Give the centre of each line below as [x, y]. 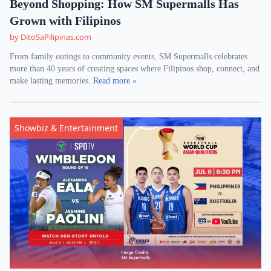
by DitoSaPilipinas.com [51, 37]
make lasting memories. [51, 81]
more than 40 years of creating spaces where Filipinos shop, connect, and [135, 69]
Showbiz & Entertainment [66, 128]
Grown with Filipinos [65, 21]
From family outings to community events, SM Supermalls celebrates [129, 57]
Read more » [115, 81]
